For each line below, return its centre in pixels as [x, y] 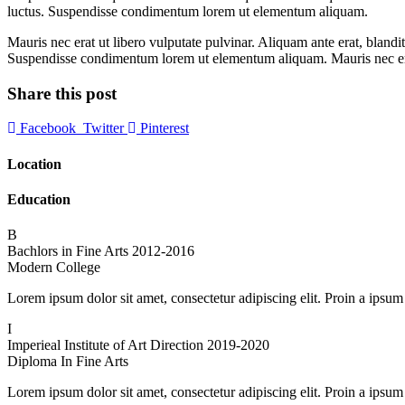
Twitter [104, 128]
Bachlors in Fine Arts [68, 251]
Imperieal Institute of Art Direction [105, 345]
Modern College [54, 268]
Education [39, 199]
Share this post [62, 93]
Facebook [48, 128]
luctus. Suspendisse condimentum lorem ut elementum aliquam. [188, 11]
